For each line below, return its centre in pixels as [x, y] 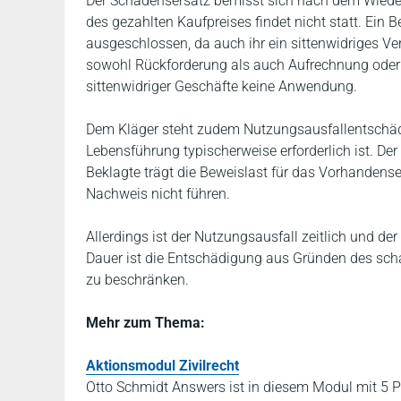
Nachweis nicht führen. [158, 194]
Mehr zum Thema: [145, 323]
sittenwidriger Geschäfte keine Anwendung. [222, 86]
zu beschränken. [137, 280]
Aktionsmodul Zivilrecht [162, 366]
